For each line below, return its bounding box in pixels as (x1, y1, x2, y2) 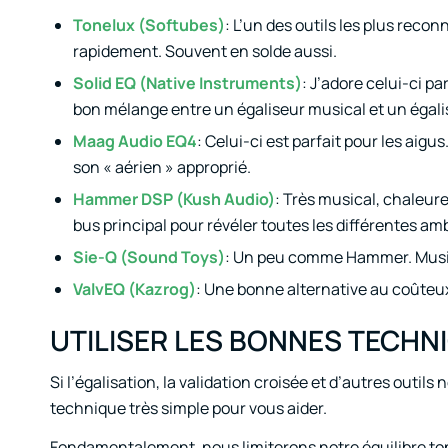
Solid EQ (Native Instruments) (73, 72, 302, 95)
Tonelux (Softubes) (73, 14, 225, 37)
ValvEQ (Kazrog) (73, 278, 196, 301)
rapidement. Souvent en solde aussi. (73, 40, 337, 63)
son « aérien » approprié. (73, 156, 251, 179)
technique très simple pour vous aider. (50, 396, 327, 419)
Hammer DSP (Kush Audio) (73, 188, 275, 211)
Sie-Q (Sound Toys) (73, 246, 225, 269)
